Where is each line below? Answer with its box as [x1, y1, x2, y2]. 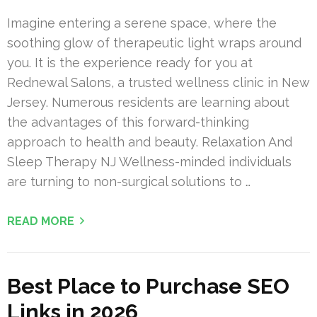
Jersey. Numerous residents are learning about [7, 95, 289, 110]
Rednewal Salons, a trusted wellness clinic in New [7, 75, 310, 91]
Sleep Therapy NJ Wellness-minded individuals [7, 154, 292, 170]
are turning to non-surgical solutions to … [7, 174, 250, 190]
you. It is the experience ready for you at [7, 55, 253, 71]
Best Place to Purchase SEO [7, 274, 289, 299]
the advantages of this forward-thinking [7, 115, 249, 130]
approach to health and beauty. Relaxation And [7, 134, 292, 150]
